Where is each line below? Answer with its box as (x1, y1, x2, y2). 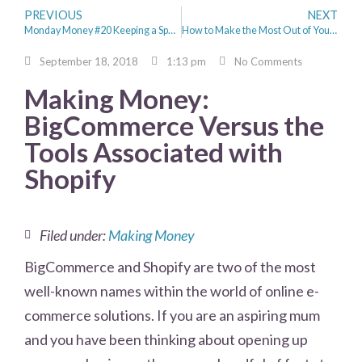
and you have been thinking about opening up (24, 330, 308, 348)
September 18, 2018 (40, 54, 138, 68)
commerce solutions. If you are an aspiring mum (24, 305, 320, 324)
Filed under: (40, 225, 106, 244)
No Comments (234, 54, 302, 68)
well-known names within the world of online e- (24, 281, 319, 300)
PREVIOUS (24, 7, 82, 22)
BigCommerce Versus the (24, 108, 324, 141)
